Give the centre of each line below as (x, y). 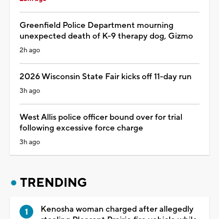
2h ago (30, 50)
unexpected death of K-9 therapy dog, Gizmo (106, 36)
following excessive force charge (81, 128)
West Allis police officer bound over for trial (101, 117)
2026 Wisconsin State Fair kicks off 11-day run (106, 77)
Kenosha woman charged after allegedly (117, 209)
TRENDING (54, 183)
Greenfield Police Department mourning (97, 25)
